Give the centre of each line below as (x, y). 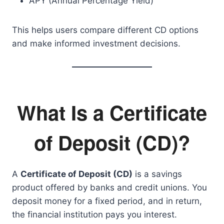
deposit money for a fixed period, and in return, (107, 201)
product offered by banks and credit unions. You (109, 187)
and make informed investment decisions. (96, 43)
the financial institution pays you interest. (94, 214)
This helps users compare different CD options (105, 30)
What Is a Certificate (112, 112)
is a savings (157, 174)
